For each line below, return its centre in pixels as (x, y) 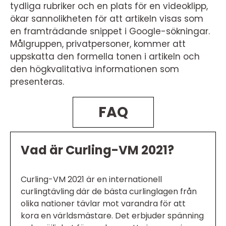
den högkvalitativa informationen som (95, 69)
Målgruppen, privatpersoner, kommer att (98, 44)
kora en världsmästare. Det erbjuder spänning (112, 215)
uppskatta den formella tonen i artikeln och (105, 56)
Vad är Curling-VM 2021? (97, 150)
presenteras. (37, 81)
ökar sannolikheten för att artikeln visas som (107, 18)
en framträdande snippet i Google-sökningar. (110, 31)
